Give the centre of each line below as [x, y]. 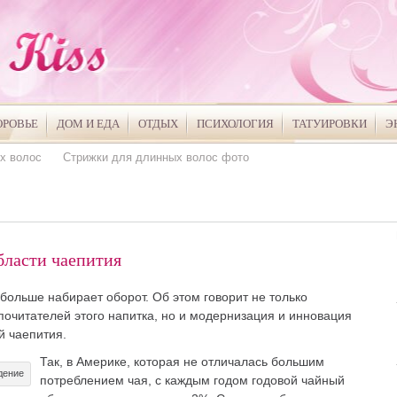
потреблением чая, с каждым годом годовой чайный [192, 380]
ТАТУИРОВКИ [329, 124]
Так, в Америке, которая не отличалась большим [182, 362]
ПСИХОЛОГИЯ [235, 124]
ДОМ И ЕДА [88, 124]
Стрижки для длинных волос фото [156, 157]
